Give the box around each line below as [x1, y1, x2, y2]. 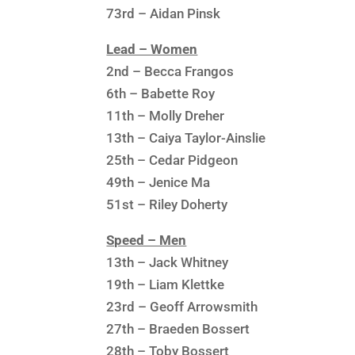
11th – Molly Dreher [106, 107, 225, 124]
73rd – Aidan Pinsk [106, 5, 221, 21]
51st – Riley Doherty [106, 196, 228, 212]
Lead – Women [106, 40, 198, 57]
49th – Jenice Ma [106, 174, 211, 190]
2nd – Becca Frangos [106, 63, 235, 79]
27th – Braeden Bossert [106, 320, 250, 337]
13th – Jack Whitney [106, 254, 229, 270]
